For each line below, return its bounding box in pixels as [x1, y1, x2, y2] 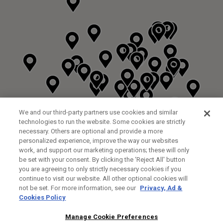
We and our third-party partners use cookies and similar [19, 109, 178, 116]
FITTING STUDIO [69, 210, 117, 217]
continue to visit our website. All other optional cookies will [19, 175, 188, 182]
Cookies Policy [19, 194, 66, 201]
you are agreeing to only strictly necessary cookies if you [19, 165, 182, 173]
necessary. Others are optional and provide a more [19, 127, 163, 135]
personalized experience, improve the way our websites [19, 137, 179, 144]
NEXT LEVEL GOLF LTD [10, 201, 94, 210]
